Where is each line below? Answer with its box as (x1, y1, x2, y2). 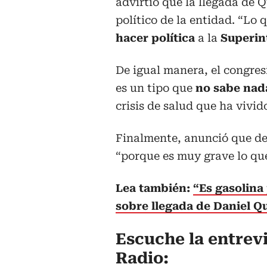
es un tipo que (116, 82, 195, 95)
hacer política (116, 32, 198, 45)
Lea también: (116, 182, 193, 195)
